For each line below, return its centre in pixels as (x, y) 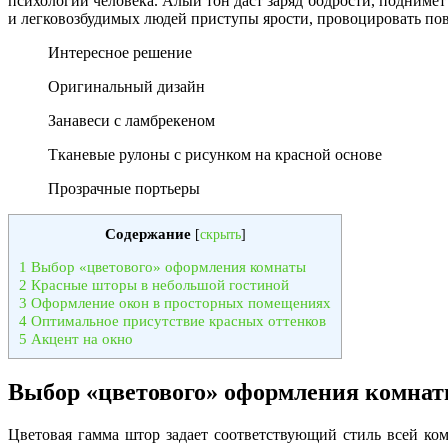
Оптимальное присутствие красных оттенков (176, 321)
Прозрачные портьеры (124, 189)
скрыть (220, 235)
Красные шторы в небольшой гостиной (158, 285)
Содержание (147, 234)
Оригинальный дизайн (126, 87)
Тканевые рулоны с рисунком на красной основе (215, 155)
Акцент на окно (80, 339)
